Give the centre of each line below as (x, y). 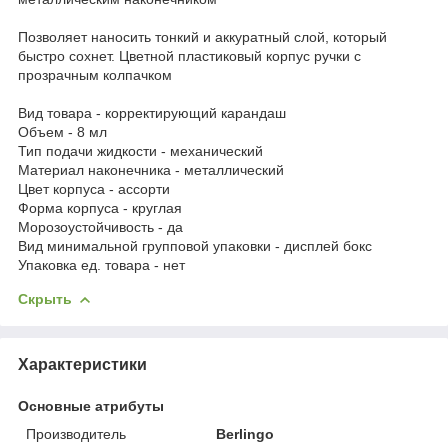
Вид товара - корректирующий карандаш (152, 112)
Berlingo (245, 433)
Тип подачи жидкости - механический (140, 150)
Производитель (76, 433)
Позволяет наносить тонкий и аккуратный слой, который (202, 36)
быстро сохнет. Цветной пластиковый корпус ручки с (189, 55)
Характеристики (82, 364)
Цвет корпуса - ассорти (94, 188)
